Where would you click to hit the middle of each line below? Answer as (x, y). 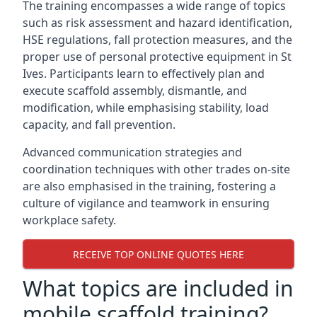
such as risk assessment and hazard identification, (157, 23)
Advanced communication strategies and (132, 152)
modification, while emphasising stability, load (146, 108)
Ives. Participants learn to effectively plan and (144, 74)
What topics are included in (158, 288)
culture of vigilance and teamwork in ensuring (146, 203)
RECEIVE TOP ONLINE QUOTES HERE (158, 254)
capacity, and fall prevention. (99, 125)
